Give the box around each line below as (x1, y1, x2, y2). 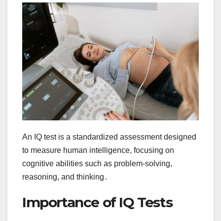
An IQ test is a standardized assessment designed (22, 132, 196, 141)
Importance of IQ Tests (22, 193, 173, 211)
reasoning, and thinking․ (22, 172, 108, 181)
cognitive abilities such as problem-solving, (22, 159, 172, 168)
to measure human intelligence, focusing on (22, 146, 174, 154)
